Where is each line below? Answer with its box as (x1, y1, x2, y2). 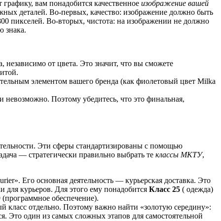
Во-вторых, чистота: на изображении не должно (44, 16, 209, 25)
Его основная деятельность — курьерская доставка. (20, 176, 196, 185)
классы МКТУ (155, 150, 202, 159)
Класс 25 (149, 185, 180, 194)
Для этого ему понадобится (53, 185, 149, 194)
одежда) (184, 185, 213, 194)
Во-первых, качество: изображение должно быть (47, 7, 213, 16)
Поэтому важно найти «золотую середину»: (61, 203, 211, 212)
